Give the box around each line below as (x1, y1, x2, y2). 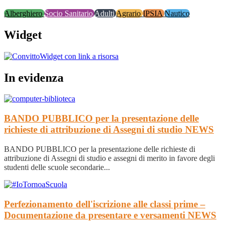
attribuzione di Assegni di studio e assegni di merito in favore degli (4, 153, 215, 162)
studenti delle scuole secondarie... (4, 162, 110, 172)
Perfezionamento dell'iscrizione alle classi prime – (4, 198, 205, 209)
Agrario (116, 9, 143, 18)
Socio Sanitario (44, 9, 94, 18)
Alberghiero (4, 9, 44, 18)
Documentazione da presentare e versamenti (4, 209, 188, 220)
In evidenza (4, 71, 64, 84)
